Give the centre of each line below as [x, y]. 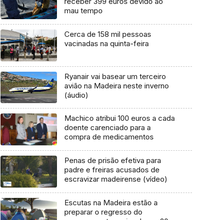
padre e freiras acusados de [112, 170]
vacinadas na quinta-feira [106, 44]
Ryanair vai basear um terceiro [115, 76]
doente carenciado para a [107, 128]
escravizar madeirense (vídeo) [116, 179]
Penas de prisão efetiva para [112, 161]
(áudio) [76, 95]
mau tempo [83, 11]
